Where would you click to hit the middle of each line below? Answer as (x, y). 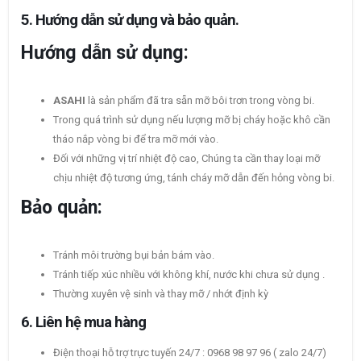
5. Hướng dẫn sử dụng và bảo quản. (130, 21)
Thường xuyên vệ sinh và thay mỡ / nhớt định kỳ (161, 294)
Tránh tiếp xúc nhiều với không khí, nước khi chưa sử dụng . (189, 275)
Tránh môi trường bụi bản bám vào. (134, 255)
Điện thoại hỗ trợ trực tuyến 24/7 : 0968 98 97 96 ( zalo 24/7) (190, 353)
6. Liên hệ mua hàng (83, 323)
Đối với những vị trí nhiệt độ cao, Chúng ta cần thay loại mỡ (187, 159)
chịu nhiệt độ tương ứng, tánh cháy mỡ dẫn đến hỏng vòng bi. (194, 178)
